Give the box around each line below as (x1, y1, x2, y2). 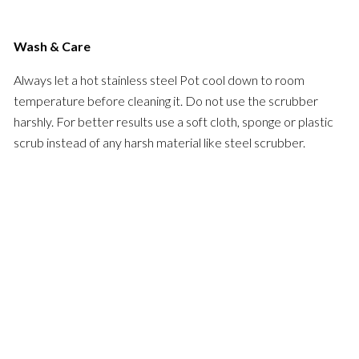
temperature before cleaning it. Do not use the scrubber (14, 92, 319, 108)
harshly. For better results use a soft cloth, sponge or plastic (14, 113, 334, 129)
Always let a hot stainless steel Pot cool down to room (14, 71, 305, 87)
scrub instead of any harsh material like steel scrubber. (14, 134, 306, 150)
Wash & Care (14, 38, 91, 54)
